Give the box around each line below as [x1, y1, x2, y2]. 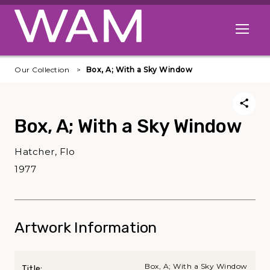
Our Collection [14, 65, 69, 75]
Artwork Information [14, 219, 157, 237]
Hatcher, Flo [14, 146, 75, 158]
